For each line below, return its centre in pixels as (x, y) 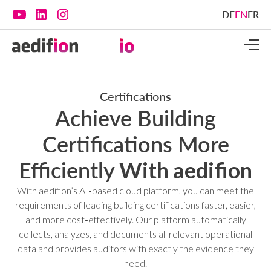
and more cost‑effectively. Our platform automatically (135, 219)
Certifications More (135, 144)
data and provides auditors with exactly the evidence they (135, 248)
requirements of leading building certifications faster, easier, (135, 205)
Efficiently (67, 170)
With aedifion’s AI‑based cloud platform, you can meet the (135, 190)
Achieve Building (135, 118)
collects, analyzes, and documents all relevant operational (135, 234)
